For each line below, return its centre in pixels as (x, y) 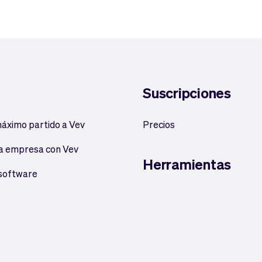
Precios (159, 124)
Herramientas (187, 164)
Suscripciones (187, 93)
